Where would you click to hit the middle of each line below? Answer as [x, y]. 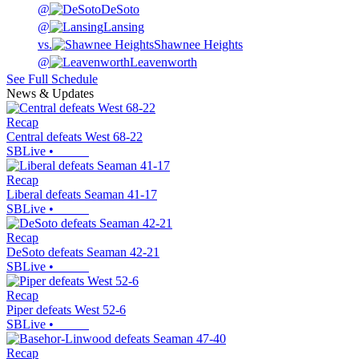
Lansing [124, 27]
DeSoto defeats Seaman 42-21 [83, 252]
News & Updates [50, 94]
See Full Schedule [52, 79]
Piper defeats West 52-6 [66, 310]
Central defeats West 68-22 [75, 137]
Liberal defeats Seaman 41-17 [82, 195]
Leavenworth [163, 63]
